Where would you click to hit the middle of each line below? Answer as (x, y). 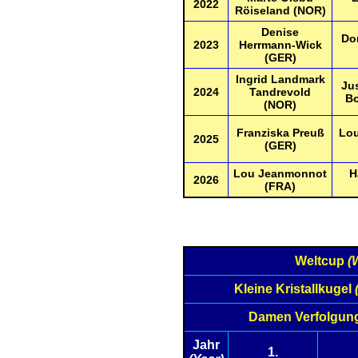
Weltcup (321, 261)
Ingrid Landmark (280, 79)
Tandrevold (280, 92)
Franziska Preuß (280, 133)
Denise (280, 32)
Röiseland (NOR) (280, 10)
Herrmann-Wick (280, 45)
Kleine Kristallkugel (294, 289)
